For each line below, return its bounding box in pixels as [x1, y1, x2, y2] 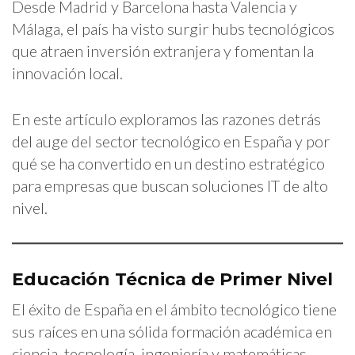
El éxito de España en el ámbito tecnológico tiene [12, 299, 337, 319]
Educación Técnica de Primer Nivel [12, 268, 333, 290]
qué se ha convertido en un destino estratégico [12, 153, 325, 173]
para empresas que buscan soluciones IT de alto [12, 175, 328, 195]
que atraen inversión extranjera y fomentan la [12, 40, 314, 60]
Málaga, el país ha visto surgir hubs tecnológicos [12, 18, 334, 38]
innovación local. [12, 63, 123, 82]
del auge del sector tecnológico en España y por [12, 131, 330, 151]
